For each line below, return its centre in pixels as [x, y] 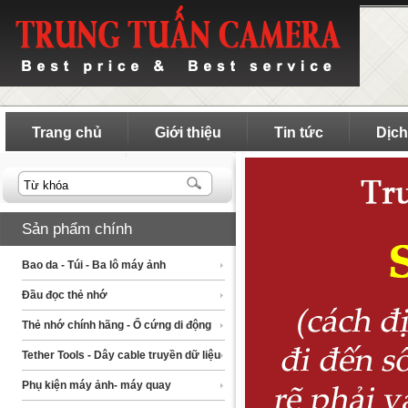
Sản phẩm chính [77, 229]
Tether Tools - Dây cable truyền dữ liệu [121, 355]
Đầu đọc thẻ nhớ [65, 295]
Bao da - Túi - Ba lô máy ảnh [94, 265]
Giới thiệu [188, 133]
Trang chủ [67, 133]
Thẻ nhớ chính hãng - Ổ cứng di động [117, 325]
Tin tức [299, 133]
